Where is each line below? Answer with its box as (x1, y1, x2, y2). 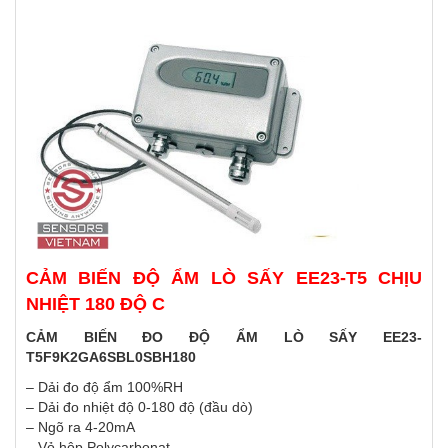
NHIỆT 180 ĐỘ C (26, 294, 170, 315)
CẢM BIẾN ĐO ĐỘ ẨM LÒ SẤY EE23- (26, 329, 422, 346)
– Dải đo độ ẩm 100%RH (26, 379, 183, 396)
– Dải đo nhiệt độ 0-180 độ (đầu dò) (26, 399, 253, 416)
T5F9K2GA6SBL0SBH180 (26, 349, 196, 366)
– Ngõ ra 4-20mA (26, 419, 135, 436)
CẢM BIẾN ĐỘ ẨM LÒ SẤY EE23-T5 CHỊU (26, 268, 422, 289)
